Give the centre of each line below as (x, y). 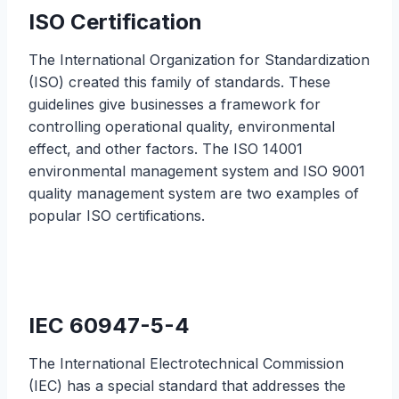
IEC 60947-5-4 (109, 325)
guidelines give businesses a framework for (175, 104)
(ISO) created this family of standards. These (179, 81)
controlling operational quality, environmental (182, 126)
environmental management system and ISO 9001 (197, 171)
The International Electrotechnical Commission (186, 363)
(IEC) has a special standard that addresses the (187, 385)
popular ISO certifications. (117, 215)
